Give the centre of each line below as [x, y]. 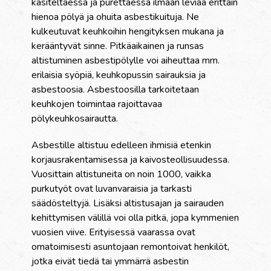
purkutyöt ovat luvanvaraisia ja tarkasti [112, 189]
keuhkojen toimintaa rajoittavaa [97, 104]
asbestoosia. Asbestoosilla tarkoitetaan [116, 90]
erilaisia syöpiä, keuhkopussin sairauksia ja [119, 75]
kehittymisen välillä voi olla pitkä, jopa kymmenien [135, 218]
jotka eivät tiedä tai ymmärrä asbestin [110, 262]
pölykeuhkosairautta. [75, 119]
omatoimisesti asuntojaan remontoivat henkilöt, [131, 247]
